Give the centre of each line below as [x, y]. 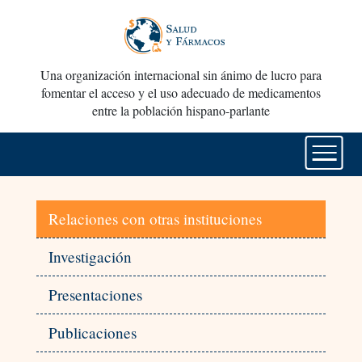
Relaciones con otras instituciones [155, 219]
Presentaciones [95, 295]
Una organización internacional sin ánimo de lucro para [181, 75]
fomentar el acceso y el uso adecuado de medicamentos [181, 93]
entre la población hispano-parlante [181, 111]
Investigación [90, 257]
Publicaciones [92, 333]
